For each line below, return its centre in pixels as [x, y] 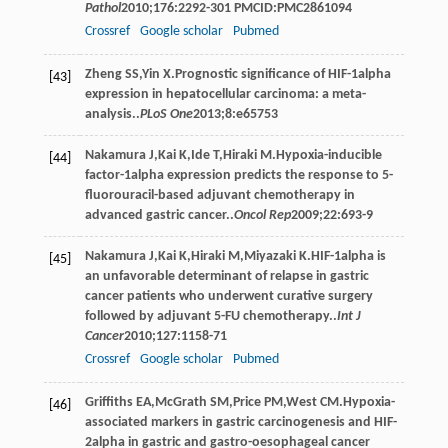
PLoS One [166, 114]
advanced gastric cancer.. [159, 215]
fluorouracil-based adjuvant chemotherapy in [219, 195]
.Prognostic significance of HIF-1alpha [280, 74]
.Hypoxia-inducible [326, 155]
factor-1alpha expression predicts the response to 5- [238, 175]
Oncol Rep [262, 215]
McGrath [180, 402]
